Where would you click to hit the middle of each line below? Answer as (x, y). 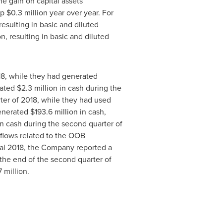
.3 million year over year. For (64, 12)
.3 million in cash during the (73, 88)
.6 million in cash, (76, 111)
